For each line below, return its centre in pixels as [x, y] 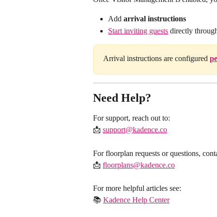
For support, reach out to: [132, 118]
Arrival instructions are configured [156, 58]
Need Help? [122, 98]
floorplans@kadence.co [139, 165]
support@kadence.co [135, 130]
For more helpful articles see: [137, 188]
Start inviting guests [138, 31]
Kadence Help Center [136, 200]
